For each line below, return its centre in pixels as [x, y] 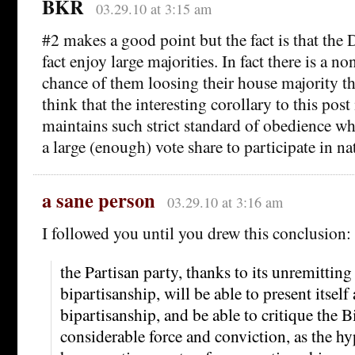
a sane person [99, 200]
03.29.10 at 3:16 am [225, 202]
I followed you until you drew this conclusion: [197, 232]
